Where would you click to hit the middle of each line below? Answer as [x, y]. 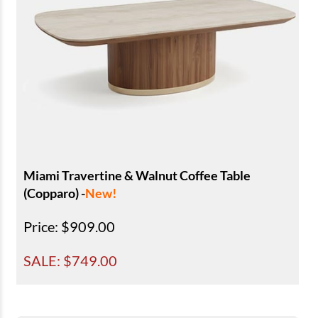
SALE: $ [48, 260]
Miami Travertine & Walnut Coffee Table [137, 175]
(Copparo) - [54, 193]
